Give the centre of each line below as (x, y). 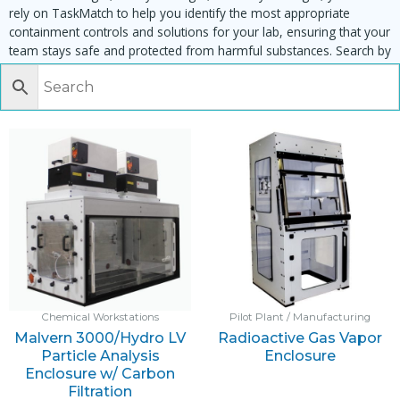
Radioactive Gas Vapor (300, 338)
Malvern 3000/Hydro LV (100, 338)
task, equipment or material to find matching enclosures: (169, 69)
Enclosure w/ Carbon (100, 374)
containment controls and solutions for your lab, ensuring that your (200, 31)
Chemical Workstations (100, 317)
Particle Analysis (100, 356)
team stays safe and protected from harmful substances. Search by (200, 50)
